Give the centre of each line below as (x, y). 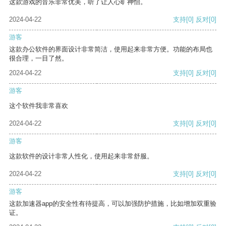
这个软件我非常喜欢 (39, 106)
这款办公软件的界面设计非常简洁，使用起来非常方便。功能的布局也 (111, 49)
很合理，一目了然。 (39, 59)
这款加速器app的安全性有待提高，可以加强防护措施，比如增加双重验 (113, 204)
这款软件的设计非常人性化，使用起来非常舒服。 (81, 156)
